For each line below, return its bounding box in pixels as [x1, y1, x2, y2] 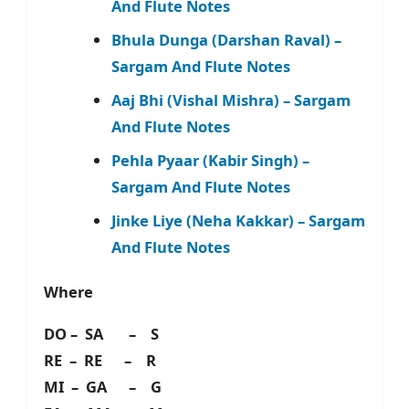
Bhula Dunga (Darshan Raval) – [110, 29, 341, 51]
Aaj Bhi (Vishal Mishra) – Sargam [110, 89, 351, 111]
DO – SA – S [44, 323, 166, 345]
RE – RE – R [44, 350, 156, 372]
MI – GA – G [44, 376, 162, 398]
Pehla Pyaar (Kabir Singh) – [110, 150, 309, 172]
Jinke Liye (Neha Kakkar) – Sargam [110, 210, 365, 232]
